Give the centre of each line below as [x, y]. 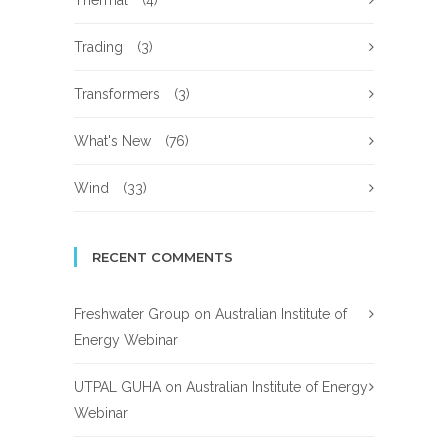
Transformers [117, 94]
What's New [112, 141]
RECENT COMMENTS [162, 257]
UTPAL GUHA [117, 387]
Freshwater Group [132, 314]
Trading [98, 47]
